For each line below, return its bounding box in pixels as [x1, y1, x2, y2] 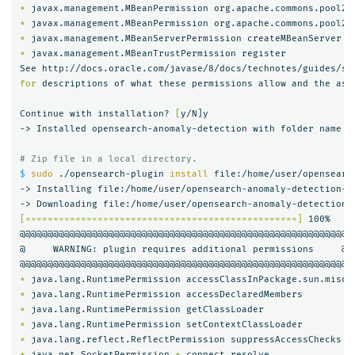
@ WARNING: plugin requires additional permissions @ [19, 244, 347, 255]
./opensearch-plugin [52, 169, 170, 180]
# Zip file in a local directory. [19, 154, 197, 165]
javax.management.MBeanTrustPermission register [25, 48, 286, 59]
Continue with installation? [19, 109, 175, 120]
